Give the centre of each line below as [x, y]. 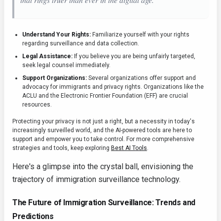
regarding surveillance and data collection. [81, 44]
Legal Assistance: [47, 56]
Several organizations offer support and [141, 78]
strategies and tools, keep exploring [62, 148]
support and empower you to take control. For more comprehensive [103, 139]
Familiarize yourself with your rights [140, 35]
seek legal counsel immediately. [66, 65]
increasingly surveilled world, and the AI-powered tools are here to [102, 130]
